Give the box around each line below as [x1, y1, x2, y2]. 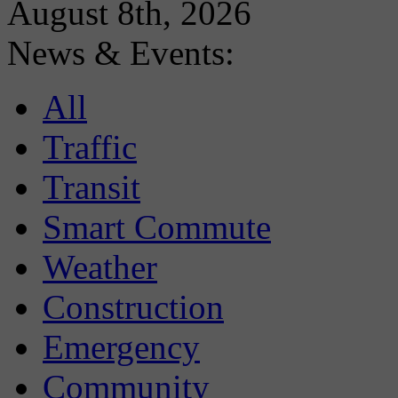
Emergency [43, 328, 200, 367]
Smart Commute [43, 208, 271, 247]
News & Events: [7, 34, 235, 73]
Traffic [43, 128, 137, 167]
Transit [43, 168, 140, 207]
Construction [43, 288, 224, 327]
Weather [43, 248, 157, 287]
